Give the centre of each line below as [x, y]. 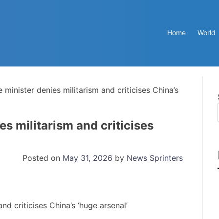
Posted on [43, 158]
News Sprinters [155, 158]
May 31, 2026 [88, 158]
